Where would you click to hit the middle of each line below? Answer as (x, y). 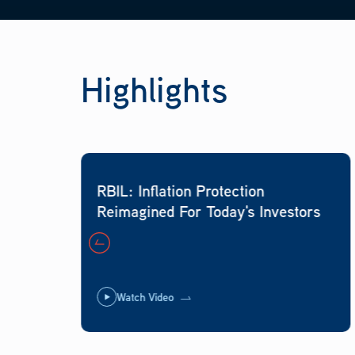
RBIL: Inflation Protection (180, 191)
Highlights (154, 89)
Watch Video (145, 297)
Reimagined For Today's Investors (209, 211)
